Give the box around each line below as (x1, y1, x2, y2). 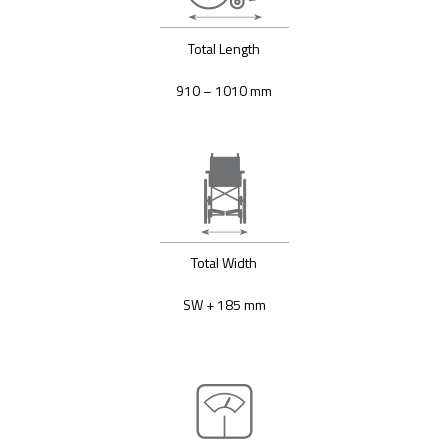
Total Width (191, 251, 257, 273)
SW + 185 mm (182, 293, 266, 315)
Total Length (188, 37, 260, 59)
